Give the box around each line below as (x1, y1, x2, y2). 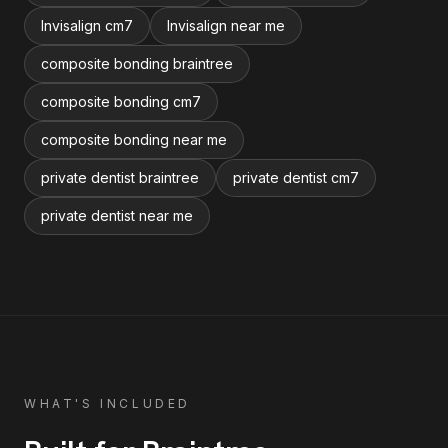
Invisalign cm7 (41, 17, 133, 34)
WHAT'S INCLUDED (24, 396, 191, 411)
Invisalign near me (167, 17, 285, 34)
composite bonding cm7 (41, 93, 201, 110)
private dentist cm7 (233, 169, 359, 186)
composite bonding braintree (41, 55, 233, 72)
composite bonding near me (41, 131, 227, 148)
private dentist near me (41, 207, 193, 224)
